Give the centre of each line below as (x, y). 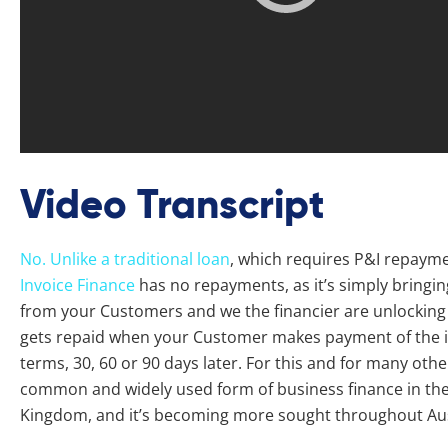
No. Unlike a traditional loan (125, 259)
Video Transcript (172, 204)
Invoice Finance (77, 285)
